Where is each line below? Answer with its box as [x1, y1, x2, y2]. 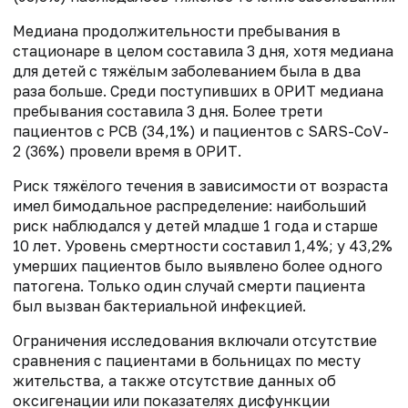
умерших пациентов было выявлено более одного [13, 257, 382, 276]
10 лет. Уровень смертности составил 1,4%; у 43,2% [13, 237, 393, 256]
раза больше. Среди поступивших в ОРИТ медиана [13, 82, 383, 101]
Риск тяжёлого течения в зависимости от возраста [13, 177, 388, 196]
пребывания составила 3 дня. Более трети [13, 102, 322, 121]
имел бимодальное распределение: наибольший [13, 197, 366, 216]
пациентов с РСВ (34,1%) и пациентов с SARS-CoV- [13, 122, 389, 141]
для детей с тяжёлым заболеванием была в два [13, 62, 361, 81]
